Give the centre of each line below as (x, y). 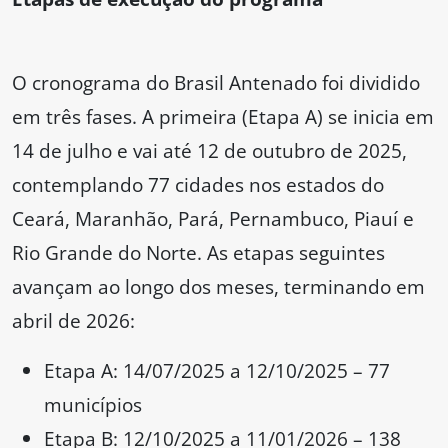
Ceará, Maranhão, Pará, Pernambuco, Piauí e (213, 219)
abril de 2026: (73, 321)
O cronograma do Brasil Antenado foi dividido (216, 83)
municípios (93, 405)
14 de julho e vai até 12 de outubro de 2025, (209, 151)
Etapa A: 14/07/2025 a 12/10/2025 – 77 (217, 371)
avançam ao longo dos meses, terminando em (218, 287)
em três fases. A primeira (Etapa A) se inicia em (223, 117)
